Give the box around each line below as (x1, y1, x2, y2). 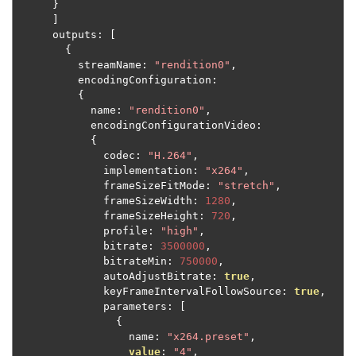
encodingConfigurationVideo (91, 119, 256, 132)
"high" (161, 225, 199, 238)
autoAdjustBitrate (103, 270, 211, 283)
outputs (52, 29, 97, 41)
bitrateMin (103, 255, 167, 268)
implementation (103, 164, 192, 177)
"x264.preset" (167, 331, 250, 343)
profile (103, 225, 148, 238)
